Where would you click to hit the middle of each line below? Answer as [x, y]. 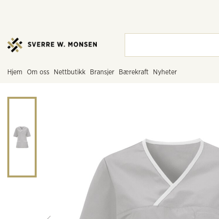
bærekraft [136, 72]
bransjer [104, 72]
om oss [41, 72]
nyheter [167, 72]
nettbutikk [72, 72]
